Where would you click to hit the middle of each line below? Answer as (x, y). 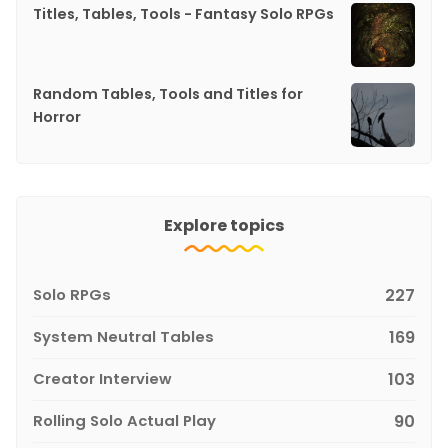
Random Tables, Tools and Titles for (168, 93)
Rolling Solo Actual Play (124, 420)
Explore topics (224, 225)
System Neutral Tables (123, 336)
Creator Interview (102, 378)
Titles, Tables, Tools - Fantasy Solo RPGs (183, 13)
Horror (57, 116)
